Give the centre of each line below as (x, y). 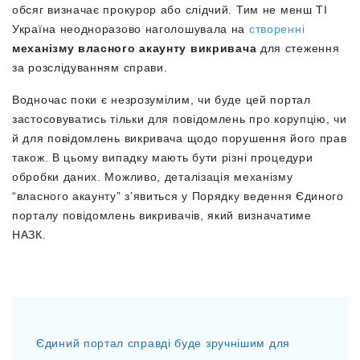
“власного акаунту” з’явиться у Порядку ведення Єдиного (178, 196)
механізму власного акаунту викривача (136, 48)
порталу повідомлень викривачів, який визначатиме (162, 215)
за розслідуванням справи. (92, 67)
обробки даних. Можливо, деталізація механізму (153, 176)
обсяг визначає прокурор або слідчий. (123, 9)
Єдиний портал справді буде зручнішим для (163, 343)
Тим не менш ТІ (280, 9)
